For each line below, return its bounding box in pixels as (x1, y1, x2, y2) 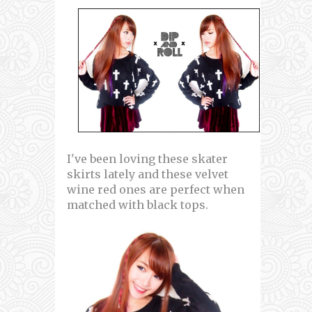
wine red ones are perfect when (67, 182, 244, 196)
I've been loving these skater (67, 152, 228, 166)
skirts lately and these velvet (67, 167, 228, 181)
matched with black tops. (67, 198, 208, 212)
